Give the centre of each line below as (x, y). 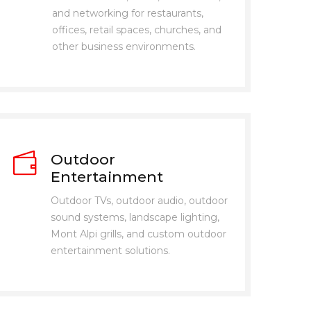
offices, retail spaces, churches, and (136, 30)
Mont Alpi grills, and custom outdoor (138, 234)
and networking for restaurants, (127, 13)
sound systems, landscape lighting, (135, 217)
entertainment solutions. (110, 250)
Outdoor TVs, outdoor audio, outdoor (139, 200)
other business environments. (124, 46)
